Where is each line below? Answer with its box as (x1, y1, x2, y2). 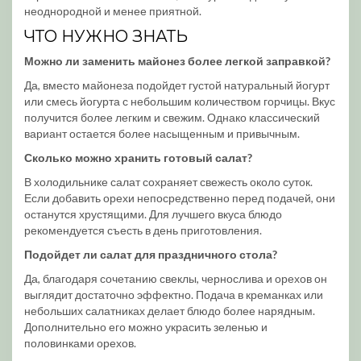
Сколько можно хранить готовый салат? (24, 151, 252, 164)
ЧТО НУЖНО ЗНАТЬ (24, 27, 188, 46)
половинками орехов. (24, 336, 136, 350)
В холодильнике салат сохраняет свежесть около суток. (24, 175, 313, 189)
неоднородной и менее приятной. (24, 4, 201, 18)
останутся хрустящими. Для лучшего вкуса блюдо (24, 207, 282, 221)
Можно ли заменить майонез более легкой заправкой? (24, 54, 330, 68)
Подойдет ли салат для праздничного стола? (24, 247, 277, 261)
